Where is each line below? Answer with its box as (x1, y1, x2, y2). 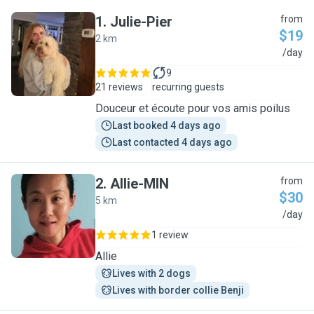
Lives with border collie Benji (112, 285, 244, 296)
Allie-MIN (110, 175, 169, 192)
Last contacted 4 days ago (112, 137, 232, 148)
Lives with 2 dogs (112, 268, 191, 279)
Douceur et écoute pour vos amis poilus (95, 102, 290, 115)
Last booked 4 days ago (112, 120, 221, 131)
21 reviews (95, 81, 143, 93)
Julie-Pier (110, 13, 172, 30)
